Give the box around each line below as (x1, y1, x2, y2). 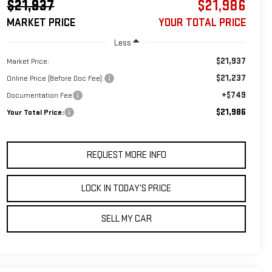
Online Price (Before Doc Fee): (7, 73, 104, 83)
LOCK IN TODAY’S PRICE (81, 182, 172, 194)
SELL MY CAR (101, 212, 152, 225)
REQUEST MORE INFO (86, 149, 166, 161)
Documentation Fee (7, 90, 73, 100)
